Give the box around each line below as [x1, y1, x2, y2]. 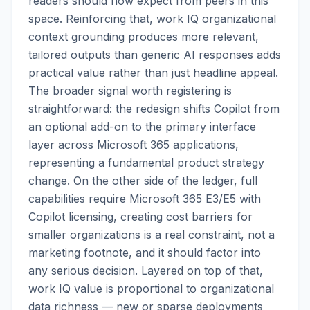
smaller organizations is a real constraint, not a [28, 228, 275, 241]
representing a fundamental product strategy [28, 156, 264, 170]
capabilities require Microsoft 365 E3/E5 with [28, 192, 261, 206]
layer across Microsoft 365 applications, [28, 138, 239, 152]
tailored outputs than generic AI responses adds [28, 48, 281, 62]
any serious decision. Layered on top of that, [28, 264, 263, 277]
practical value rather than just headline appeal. [28, 66, 278, 80]
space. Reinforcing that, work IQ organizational [28, 12, 276, 26]
